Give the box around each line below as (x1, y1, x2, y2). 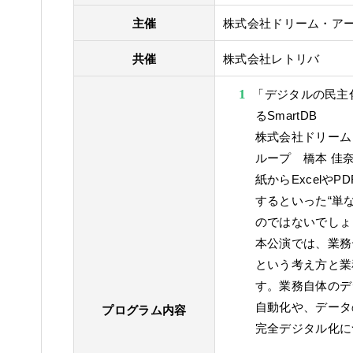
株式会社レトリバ (223, 52, 320, 66)
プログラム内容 (102, 303, 187, 318)
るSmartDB (255, 109, 318, 123)
